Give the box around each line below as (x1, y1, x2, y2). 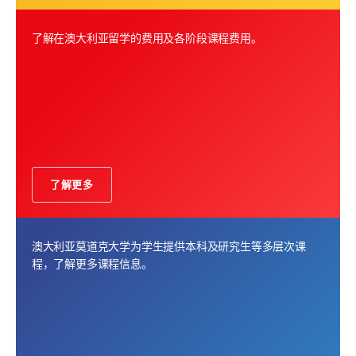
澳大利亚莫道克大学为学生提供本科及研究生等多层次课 (31, 238, 306, 254)
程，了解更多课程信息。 (31, 256, 153, 272)
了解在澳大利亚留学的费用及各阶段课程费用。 (31, 30, 262, 46)
